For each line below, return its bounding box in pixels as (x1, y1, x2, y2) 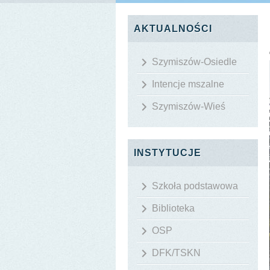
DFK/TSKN (152, 248, 201, 259)
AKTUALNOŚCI (134, 24, 212, 34)
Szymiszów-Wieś (152, 101, 225, 112)
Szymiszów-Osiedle (152, 57, 237, 67)
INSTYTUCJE (134, 148, 201, 159)
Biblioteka (152, 203, 195, 214)
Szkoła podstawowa (152, 181, 238, 192)
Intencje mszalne (152, 79, 224, 90)
